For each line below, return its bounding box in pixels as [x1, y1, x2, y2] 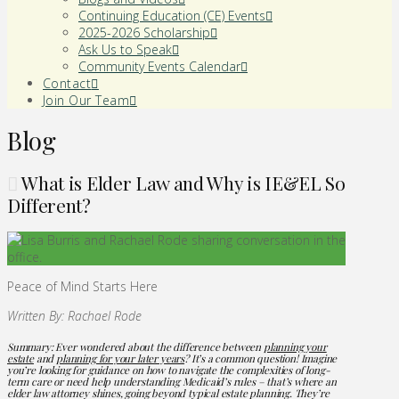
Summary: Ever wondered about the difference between [7, 339, 264, 354]
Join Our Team [43, 92, 130, 110]
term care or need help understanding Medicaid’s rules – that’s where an [7, 374, 337, 389]
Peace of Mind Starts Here [7, 278, 158, 296]
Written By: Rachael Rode [7, 307, 142, 325]
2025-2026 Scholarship [78, 24, 210, 42]
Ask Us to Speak [78, 41, 172, 59]
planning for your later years [56, 351, 185, 366]
